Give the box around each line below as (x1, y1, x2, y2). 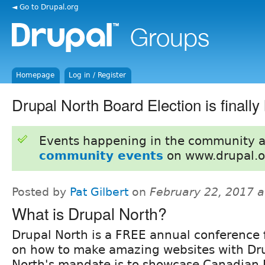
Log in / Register (69, 71, 127, 79)
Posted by (12, 185, 70, 198)
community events (38, 148, 163, 163)
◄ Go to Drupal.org (12, 2, 79, 11)
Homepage (16, 71, 55, 79)
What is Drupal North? (12, 201, 167, 225)
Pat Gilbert (70, 185, 128, 198)
